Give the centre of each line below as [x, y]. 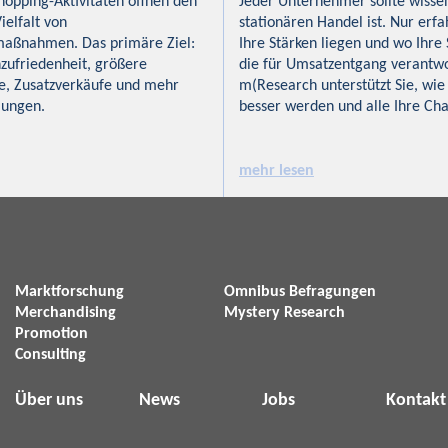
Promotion [51, 333]
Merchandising [65, 312]
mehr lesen [276, 170]
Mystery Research [284, 312]
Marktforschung [69, 291]
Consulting [50, 354]
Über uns [49, 400]
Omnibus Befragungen [300, 291]
